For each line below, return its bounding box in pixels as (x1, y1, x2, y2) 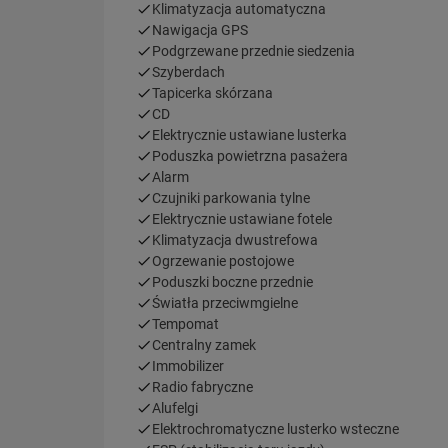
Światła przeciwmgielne (152, 294, 298, 311)
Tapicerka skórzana (152, 84, 273, 101)
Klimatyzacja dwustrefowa (152, 231, 318, 248)
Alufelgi (152, 399, 198, 416)
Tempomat (152, 315, 219, 332)
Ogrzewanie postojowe (152, 252, 294, 269)
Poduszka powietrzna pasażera (152, 147, 348, 164)
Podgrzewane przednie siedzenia (152, 42, 355, 59)
